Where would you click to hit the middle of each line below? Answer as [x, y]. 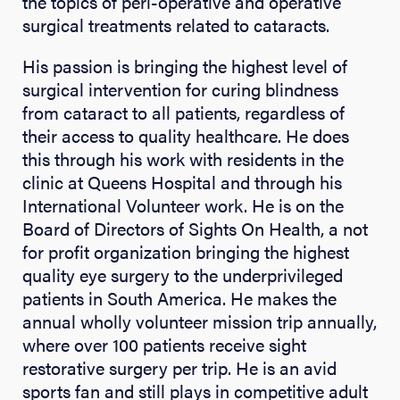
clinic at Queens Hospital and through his [182, 181]
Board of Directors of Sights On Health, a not [195, 228]
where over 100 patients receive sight [164, 344]
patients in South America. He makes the [179, 297]
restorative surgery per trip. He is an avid [179, 367]
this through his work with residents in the [183, 158]
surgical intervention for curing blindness [180, 88]
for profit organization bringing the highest [186, 251]
